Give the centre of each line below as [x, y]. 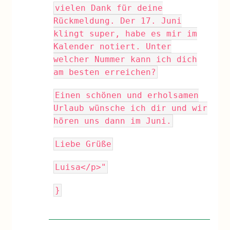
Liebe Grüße [83, 144]
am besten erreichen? [105, 72]
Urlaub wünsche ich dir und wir [131, 108]
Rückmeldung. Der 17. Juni [118, 21]
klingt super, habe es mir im [126, 34]
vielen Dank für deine [109, 8]
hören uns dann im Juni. [113, 121]
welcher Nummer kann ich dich [126, 59]
